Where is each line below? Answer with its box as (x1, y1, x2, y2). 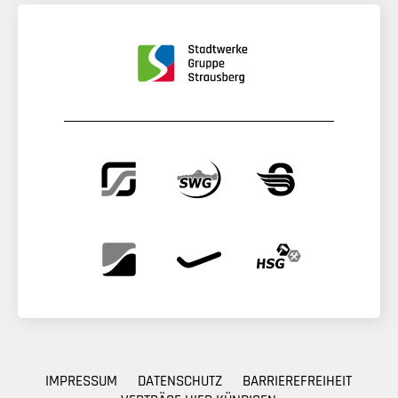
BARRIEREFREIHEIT (243, 370, 352, 391)
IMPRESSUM (45, 370, 117, 391)
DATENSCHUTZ (138, 370, 222, 391)
